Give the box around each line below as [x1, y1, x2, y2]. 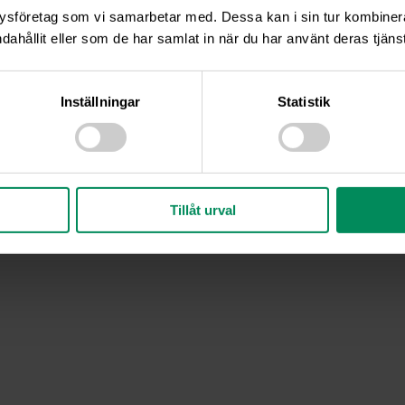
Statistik [278, 93, 330, 109]
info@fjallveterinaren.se [146, 212, 282, 229]
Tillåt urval [169, 202, 236, 218]
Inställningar [60, 93, 141, 109]
